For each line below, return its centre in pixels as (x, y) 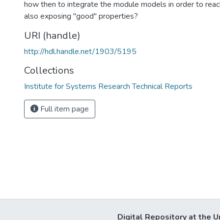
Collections (49, 70)
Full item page (64, 109)
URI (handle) (52, 36)
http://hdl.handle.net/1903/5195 (80, 52)
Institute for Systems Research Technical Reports (108, 86)
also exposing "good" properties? (81, 16)
